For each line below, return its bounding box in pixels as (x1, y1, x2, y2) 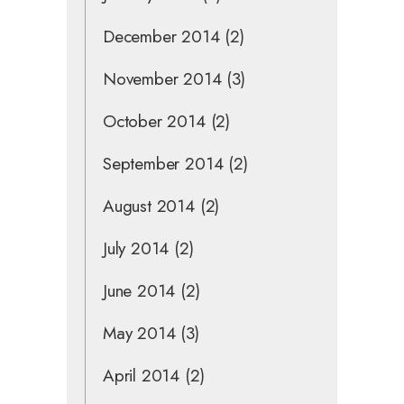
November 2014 (103, 66, 222, 91)
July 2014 (103, 235, 170, 261)
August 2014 (103, 193, 195, 218)
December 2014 (103, 23, 220, 49)
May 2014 (103, 320, 176, 345)
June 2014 (103, 278, 176, 303)
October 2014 (103, 108, 206, 133)
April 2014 (103, 363, 180, 388)
